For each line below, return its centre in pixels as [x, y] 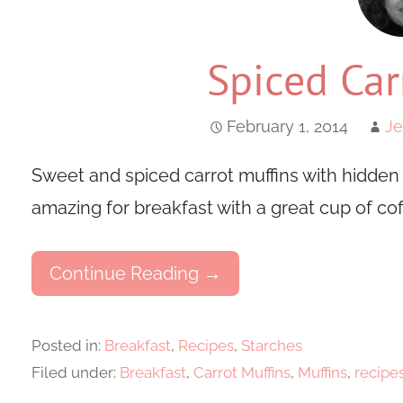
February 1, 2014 [288, 127]
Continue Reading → [135, 274]
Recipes [206, 346]
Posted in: [67, 346]
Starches [271, 346]
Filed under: [75, 373]
